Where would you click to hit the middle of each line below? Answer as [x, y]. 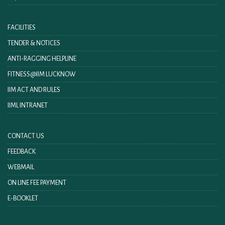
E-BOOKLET [23, 198]
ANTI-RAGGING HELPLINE [42, 59]
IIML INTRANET [28, 105]
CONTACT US [26, 136]
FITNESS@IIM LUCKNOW [42, 74]
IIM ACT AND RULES [34, 90]
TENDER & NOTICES [34, 43]
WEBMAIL [21, 167]
